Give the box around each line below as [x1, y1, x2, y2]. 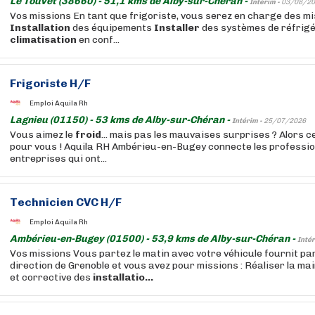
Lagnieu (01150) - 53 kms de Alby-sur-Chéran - [10, 114, 232, 126]
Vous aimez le [10, 129, 75, 141]
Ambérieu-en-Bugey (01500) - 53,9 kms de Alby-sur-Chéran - [10, 233, 297, 245]
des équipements [70, 22, 154, 34]
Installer [154, 22, 200, 34]
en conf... [77, 34, 120, 46]
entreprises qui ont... [10, 153, 107, 165]
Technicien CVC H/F [10, 195, 122, 209]
